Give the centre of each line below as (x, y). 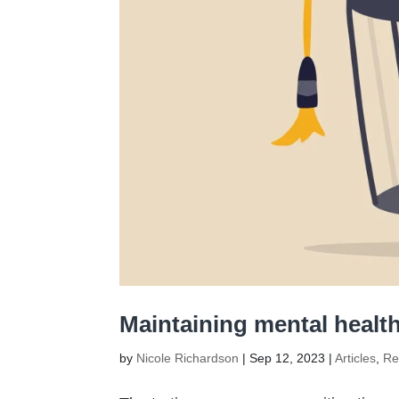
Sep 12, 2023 (288, 358)
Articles (356, 358)
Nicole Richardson (188, 358)
